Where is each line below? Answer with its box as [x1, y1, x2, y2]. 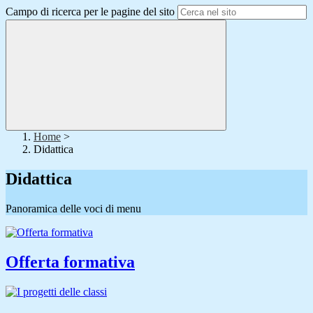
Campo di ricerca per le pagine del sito [6, 6, 175, 18]
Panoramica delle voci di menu [6, 203, 141, 215]
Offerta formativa [6, 253, 135, 272]
